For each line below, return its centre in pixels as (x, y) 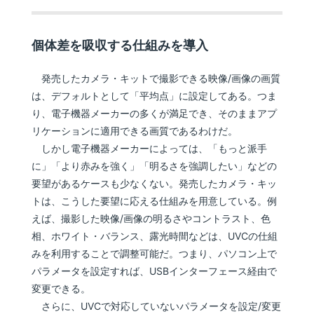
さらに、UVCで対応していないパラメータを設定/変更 (157, 306)
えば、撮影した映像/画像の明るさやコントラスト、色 (151, 219)
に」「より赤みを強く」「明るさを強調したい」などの (155, 166)
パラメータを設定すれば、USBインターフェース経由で (155, 271)
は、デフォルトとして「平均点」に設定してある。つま (155, 96)
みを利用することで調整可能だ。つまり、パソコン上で (155, 254)
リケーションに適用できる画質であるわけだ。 (135, 131)
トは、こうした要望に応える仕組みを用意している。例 (155, 201)
